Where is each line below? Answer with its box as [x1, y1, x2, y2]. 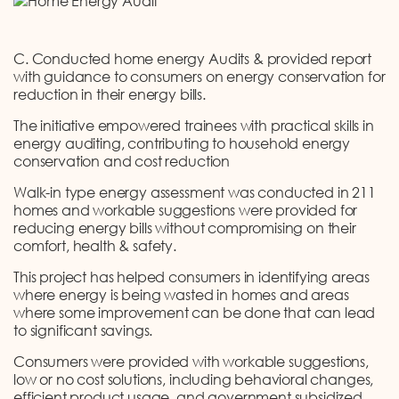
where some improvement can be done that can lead [13, 304, 376, 322]
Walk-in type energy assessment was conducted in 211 [13, 183, 376, 202]
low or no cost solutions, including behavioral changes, [13, 370, 374, 389]
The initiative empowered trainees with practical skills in [13, 117, 374, 135]
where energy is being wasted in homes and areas [13, 286, 349, 305]
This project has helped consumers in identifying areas [13, 268, 370, 287]
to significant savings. [13, 322, 153, 340]
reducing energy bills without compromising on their [13, 219, 356, 238]
